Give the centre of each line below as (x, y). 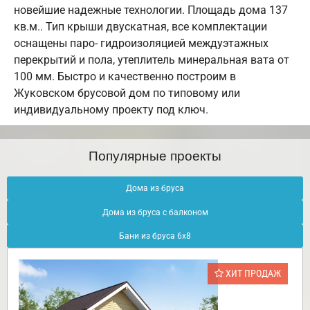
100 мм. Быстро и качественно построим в (125, 77)
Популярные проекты (155, 155)
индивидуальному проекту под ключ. (111, 110)
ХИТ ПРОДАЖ (252, 274)
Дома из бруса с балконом (155, 212)
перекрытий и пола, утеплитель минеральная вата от (152, 60)
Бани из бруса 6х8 (155, 236)
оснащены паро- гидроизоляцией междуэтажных (141, 44)
